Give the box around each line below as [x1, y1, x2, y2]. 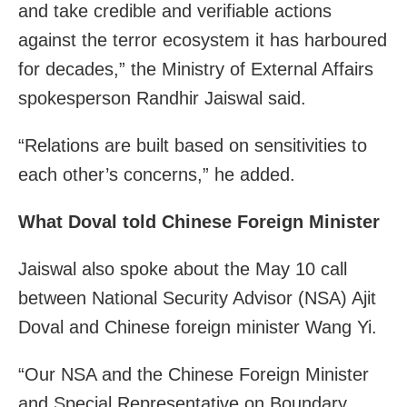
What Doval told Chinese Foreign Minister [18, 211, 380, 232]
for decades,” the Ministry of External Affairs [18, 58, 373, 79]
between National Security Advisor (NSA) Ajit [18, 287, 376, 308]
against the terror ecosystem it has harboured [18, 29, 387, 50]
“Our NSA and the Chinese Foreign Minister [18, 363, 369, 384]
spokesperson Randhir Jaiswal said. [18, 87, 306, 108]
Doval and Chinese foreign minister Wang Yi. [18, 316, 377, 337]
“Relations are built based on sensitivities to [18, 134, 367, 155]
